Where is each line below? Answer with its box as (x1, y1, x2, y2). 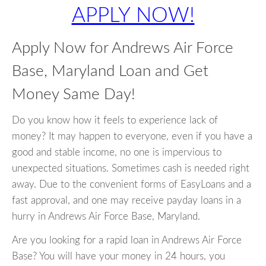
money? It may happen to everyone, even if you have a (12, 131, 252, 142)
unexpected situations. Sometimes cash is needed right (12, 163, 249, 174)
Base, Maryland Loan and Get (12, 64, 208, 79)
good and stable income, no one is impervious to (12, 147, 221, 158)
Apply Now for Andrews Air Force (12, 40, 233, 56)
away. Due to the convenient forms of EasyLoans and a (12, 179, 251, 190)
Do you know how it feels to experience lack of (12, 115, 218, 126)
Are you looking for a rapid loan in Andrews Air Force (12, 235, 242, 246)
